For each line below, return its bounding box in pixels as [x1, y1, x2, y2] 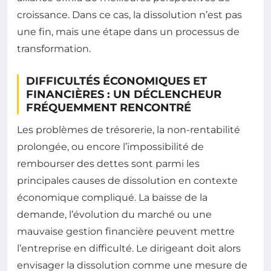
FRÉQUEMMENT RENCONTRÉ [26, 101, 191, 115]
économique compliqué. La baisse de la [17, 192, 207, 204]
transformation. [17, 43, 91, 55]
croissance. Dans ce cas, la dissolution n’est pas [17, 9, 242, 21]
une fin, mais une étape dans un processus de [17, 26, 240, 38]
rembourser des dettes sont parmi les [17, 158, 200, 170]
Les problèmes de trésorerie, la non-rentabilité [17, 124, 240, 136]
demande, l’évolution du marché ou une [17, 209, 212, 221]
